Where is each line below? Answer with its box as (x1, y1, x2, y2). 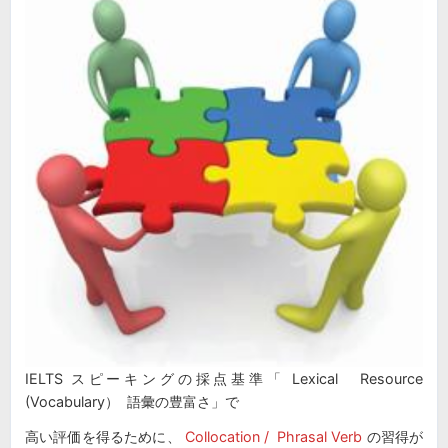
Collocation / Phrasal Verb (180, 427, 363, 445)
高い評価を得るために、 (25, 427, 181, 445)
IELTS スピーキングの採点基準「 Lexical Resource (25, 370, 423, 388)
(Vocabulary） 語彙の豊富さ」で (25, 393, 239, 411)
